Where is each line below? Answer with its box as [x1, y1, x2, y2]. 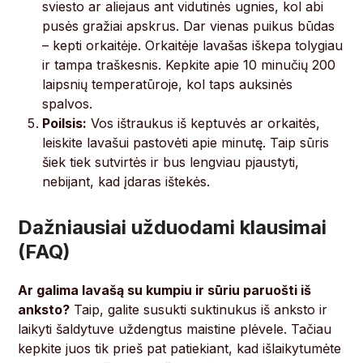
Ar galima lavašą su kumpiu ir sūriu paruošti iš [18, 282, 312, 299]
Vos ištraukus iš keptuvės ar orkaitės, [87, 115, 321, 132]
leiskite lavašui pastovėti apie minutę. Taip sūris [42, 135, 330, 152]
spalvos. [42, 96, 93, 113]
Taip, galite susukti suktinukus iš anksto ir [70, 301, 328, 318]
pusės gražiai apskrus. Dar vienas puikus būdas [42, 18, 335, 35]
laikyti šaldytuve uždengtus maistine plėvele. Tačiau [18, 321, 332, 338]
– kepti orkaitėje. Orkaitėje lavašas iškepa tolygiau [42, 37, 344, 54]
